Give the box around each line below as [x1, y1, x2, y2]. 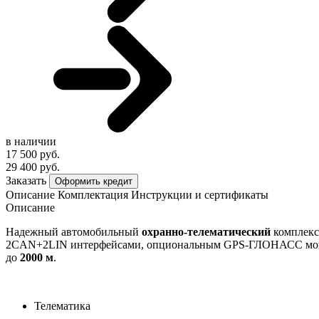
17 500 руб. [6, 147, 60, 160]
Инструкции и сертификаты [131, 188, 268, 201]
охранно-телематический [142, 225, 271, 238]
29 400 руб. [6, 160, 60, 173]
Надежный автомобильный [6, 225, 142, 238]
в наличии [6, 135, 56, 147]
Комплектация [58, 188, 128, 201]
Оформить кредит [55, 175, 132, 187]
